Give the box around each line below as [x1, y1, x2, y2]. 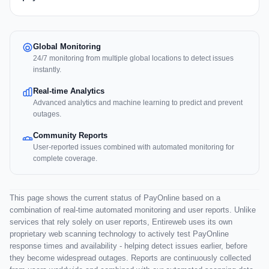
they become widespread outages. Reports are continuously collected [10, 253, 251, 263]
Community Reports [33, 131, 107, 141]
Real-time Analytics [33, 86, 104, 96]
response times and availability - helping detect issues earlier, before [10, 241, 247, 251]
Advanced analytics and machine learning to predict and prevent [33, 98, 243, 107]
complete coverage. [33, 154, 97, 163]
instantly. [33, 65, 61, 74]
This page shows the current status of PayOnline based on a [10, 193, 220, 203]
